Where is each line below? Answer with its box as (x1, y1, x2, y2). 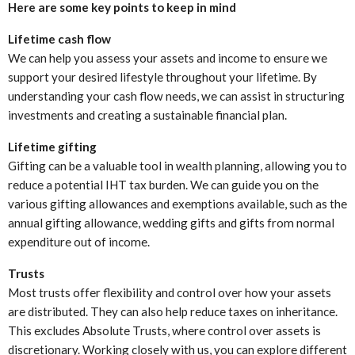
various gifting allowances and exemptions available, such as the (8, 197, 347, 211)
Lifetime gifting (8, 139, 97, 154)
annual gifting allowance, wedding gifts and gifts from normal (8, 216, 334, 230)
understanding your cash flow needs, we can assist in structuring (8, 89, 345, 103)
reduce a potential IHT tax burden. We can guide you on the (8, 177, 319, 192)
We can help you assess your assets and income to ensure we (8, 51, 327, 65)
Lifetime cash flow (8, 32, 111, 46)
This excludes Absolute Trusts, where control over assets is (8, 323, 321, 338)
